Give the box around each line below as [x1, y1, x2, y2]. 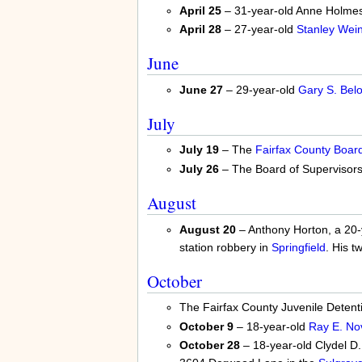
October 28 [179, 339, 240, 352]
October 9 [179, 319, 234, 333]
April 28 [179, 23, 221, 36]
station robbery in [179, 240, 271, 254]
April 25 [179, 3, 221, 17]
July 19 [179, 143, 219, 157]
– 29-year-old [222, 82, 298, 96]
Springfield [271, 240, 326, 254]
